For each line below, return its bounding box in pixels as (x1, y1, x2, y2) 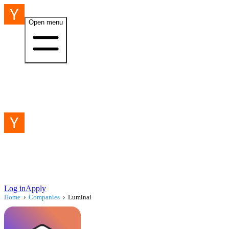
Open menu (29, 18, 63, 26)
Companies (29, 193, 60, 201)
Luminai (68, 193, 91, 201)
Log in (4, 184, 26, 193)
